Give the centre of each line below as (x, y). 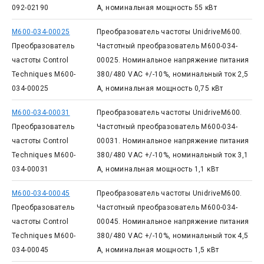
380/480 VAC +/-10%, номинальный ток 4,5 (172, 236)
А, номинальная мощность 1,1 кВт (158, 169)
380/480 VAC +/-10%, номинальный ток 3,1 (172, 155)
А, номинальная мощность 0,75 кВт (160, 88)
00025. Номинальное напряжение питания (173, 60)
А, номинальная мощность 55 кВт (156, 8)
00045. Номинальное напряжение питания (173, 222)
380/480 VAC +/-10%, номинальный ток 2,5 (172, 74)
